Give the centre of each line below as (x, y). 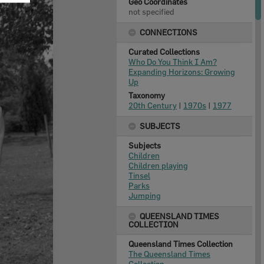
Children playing (158, 165)
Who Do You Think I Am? (173, 62)
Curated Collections (164, 52)
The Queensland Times (169, 254)
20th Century (153, 105)
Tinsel (139, 175)
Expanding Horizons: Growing (182, 72)
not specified (151, 11)
